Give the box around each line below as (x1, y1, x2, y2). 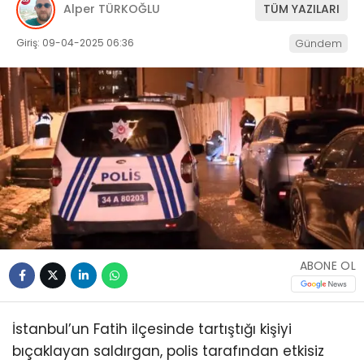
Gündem (295, 35, 342, 51)
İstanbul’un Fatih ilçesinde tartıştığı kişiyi (12, 318, 292, 339)
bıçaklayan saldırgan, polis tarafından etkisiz (12, 340, 324, 361)
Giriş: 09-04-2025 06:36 (16, 35, 134, 50)
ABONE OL (299, 258, 356, 275)
